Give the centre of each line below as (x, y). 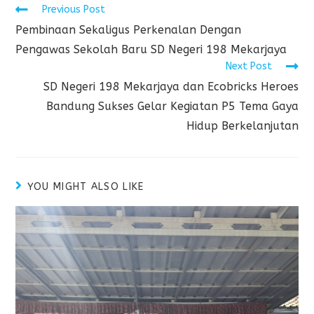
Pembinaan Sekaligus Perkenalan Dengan (129, 29)
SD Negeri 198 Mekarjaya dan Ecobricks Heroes (171, 86)
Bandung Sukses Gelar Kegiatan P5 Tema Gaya (172, 106)
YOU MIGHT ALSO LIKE (86, 186)
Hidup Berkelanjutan (242, 125)
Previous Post (74, 9)
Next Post (248, 66)
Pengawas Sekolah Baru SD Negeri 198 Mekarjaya (151, 49)
